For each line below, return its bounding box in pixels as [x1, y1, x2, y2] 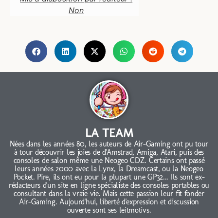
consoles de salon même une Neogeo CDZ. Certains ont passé [13, 155, 205, 165]
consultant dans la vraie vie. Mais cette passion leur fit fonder [14, 188, 204, 198]
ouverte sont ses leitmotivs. [67, 205, 151, 215]
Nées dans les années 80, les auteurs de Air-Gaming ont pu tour [9, 139, 209, 148]
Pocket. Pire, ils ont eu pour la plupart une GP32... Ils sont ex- [13, 172, 205, 182]
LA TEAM [85, 125, 133, 140]
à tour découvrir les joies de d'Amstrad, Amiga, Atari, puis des [14, 147, 204, 157]
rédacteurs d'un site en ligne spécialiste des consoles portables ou [9, 180, 209, 190]
